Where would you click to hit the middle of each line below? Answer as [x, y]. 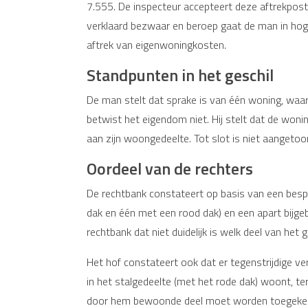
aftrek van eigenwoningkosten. [156, 45]
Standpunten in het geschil [180, 75]
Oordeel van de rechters [170, 168]
